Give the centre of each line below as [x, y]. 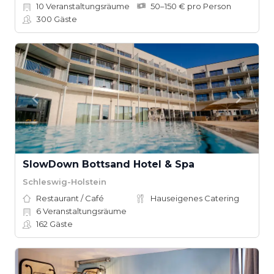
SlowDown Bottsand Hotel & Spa [109, 164]
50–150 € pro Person [191, 6]
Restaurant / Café [70, 198]
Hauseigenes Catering [195, 198]
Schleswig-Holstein [65, 181]
